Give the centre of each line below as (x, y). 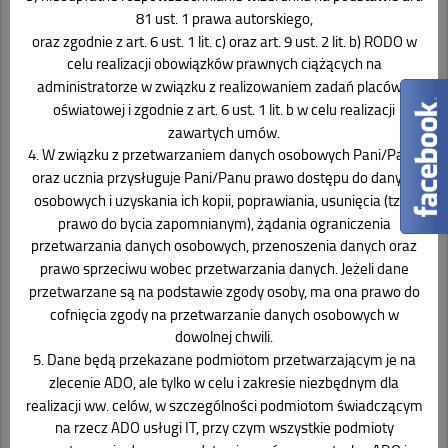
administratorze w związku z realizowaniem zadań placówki (224, 86)
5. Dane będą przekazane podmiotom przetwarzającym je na (224, 359)
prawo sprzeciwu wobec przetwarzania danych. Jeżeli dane (224, 268)
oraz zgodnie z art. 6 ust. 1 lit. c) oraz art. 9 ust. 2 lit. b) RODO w (224, 41)
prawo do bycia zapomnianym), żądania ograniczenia (224, 223)
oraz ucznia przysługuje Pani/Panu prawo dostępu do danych (224, 177)
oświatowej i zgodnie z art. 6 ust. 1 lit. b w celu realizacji (224, 109)
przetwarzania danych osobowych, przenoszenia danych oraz (224, 246)
